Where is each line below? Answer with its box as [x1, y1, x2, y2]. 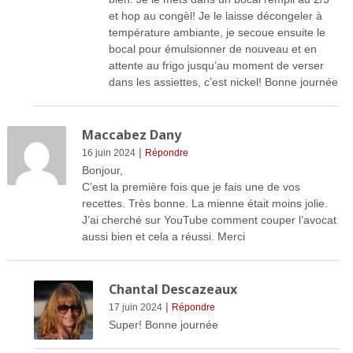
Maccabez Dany [81, 126, 181, 144]
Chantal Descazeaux [108, 281, 237, 299]
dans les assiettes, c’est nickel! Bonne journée [108, 76, 338, 89]
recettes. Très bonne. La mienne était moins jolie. [81, 197, 328, 210]
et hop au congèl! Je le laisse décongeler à [108, 9, 322, 23]
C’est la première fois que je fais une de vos [81, 180, 300, 194]
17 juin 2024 [108, 302, 162, 314]
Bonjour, [81, 164, 123, 177]
